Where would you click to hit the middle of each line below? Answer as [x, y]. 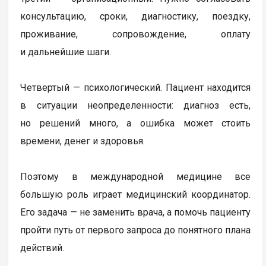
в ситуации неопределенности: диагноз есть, [136, 105]
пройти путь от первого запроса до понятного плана [136, 230]
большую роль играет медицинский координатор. [136, 194]
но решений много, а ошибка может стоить [136, 123]
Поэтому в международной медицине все [136, 176]
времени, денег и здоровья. [83, 141]
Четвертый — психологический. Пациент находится [136, 87]
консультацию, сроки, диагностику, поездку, [136, 16]
